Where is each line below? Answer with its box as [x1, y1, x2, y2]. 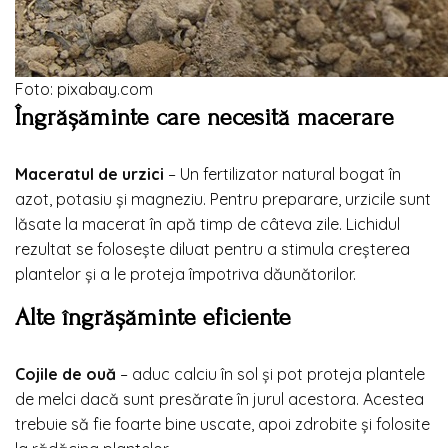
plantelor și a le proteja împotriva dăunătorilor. [15, 263, 356, 284]
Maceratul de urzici [15, 163, 164, 184]
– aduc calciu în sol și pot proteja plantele [116, 363, 425, 384]
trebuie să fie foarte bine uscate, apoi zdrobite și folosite [15, 413, 430, 434]
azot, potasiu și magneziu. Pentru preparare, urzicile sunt [15, 188, 431, 209]
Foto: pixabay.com [15, 78, 153, 99]
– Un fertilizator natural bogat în [164, 163, 401, 184]
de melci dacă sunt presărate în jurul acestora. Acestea [15, 388, 424, 409]
